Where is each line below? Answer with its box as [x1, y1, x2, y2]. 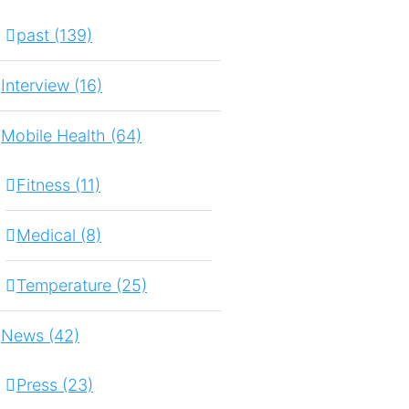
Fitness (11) [16, 175, 100, 195]
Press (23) [16, 375, 93, 395]
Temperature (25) [16, 276, 147, 296]
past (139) [16, 26, 92, 46]
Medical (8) [16, 225, 101, 246]
